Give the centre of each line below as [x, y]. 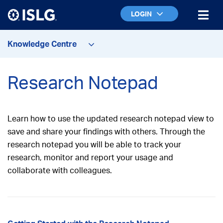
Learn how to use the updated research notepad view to [111, 118]
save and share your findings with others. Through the [106, 131]
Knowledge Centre [43, 44]
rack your [164, 144]
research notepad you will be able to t [77, 144]
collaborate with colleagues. [60, 170]
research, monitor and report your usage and [90, 157]
